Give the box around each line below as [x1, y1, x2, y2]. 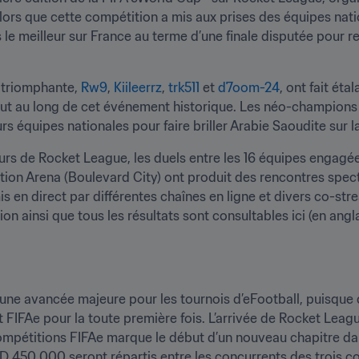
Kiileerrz [114, 79, 162, 95]
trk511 [168, 79, 200, 95]
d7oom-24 [218, 79, 280, 95]
